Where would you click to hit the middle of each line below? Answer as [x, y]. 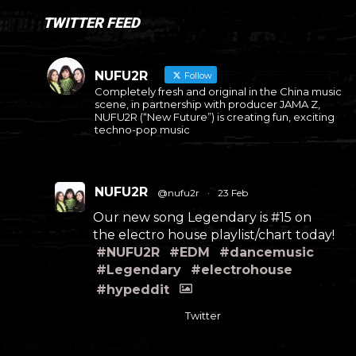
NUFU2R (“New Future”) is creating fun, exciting [214, 117]
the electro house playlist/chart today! [213, 235]
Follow [197, 76]
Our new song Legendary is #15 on [202, 218]
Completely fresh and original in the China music [218, 92]
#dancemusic [266, 253]
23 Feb [232, 193]
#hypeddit [132, 290]
